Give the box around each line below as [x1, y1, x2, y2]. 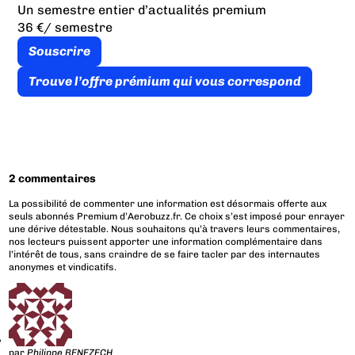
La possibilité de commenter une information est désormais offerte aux [9, 198, 327, 210]
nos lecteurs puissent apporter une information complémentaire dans [9, 236, 323, 248]
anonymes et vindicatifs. [9, 261, 117, 273]
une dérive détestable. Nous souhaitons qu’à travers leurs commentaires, [9, 223, 341, 235]
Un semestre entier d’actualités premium [17, 2, 266, 18]
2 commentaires [9, 172, 97, 186]
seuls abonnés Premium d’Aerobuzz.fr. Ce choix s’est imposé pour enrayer [9, 211, 345, 223]
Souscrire [28, 44, 90, 59]
